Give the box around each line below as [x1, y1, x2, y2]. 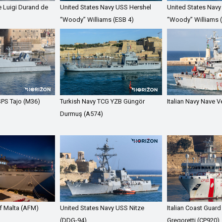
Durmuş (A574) [60, 110, 104, 117]
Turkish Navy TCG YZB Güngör [60, 97, 145, 105]
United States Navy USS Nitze [60, 204, 145, 212]
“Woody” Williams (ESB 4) [60, 16, 134, 24]
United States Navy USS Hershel [60, 3, 152, 11]
